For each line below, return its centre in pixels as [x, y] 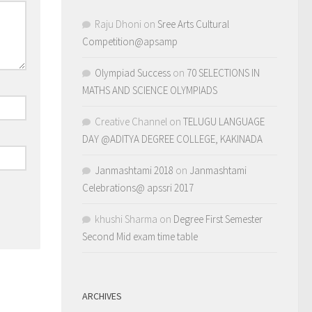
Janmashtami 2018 [134, 170]
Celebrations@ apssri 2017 [138, 188]
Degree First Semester [218, 219]
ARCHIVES [102, 296]
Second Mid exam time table [140, 236]
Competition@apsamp [130, 41]
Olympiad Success [133, 73]
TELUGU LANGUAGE [224, 122]
